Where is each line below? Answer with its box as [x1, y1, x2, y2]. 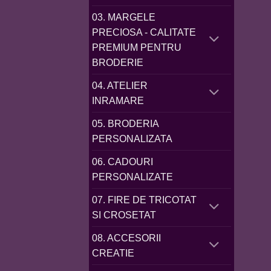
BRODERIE [92, 57, 143, 68]
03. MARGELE [92, 12, 155, 23]
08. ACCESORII [92, 233, 161, 244]
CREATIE [92, 248, 134, 259]
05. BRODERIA [92, 119, 158, 129]
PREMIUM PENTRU [92, 42, 181, 53]
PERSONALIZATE [92, 172, 173, 183]
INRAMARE [92, 96, 144, 106]
